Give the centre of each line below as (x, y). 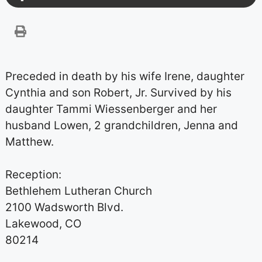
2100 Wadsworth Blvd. (64, 207)
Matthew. (29, 142)
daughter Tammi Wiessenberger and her (111, 109)
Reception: (33, 174)
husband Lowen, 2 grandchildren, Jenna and (121, 125)
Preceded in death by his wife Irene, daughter (125, 76)
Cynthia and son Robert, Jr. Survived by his (118, 92)
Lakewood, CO (43, 223)
